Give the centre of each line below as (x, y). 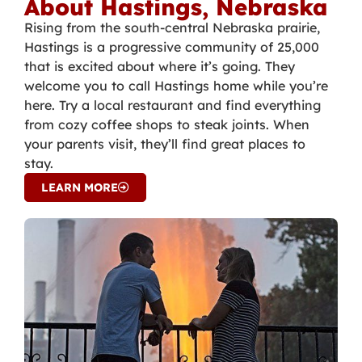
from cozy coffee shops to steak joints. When (167, 125)
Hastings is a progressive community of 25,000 (172, 47)
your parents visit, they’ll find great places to (165, 144)
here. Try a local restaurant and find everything (173, 105)
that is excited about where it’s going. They (160, 67)
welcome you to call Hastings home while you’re (176, 86)
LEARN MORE (80, 188)
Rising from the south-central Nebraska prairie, (172, 28)
